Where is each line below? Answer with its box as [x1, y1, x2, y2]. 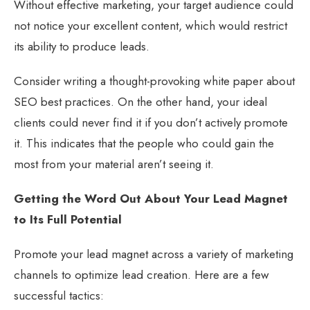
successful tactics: [14, 286, 104, 304]
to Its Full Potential [14, 210, 122, 228]
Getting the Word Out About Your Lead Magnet [14, 190, 288, 207]
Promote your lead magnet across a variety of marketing [14, 245, 293, 262]
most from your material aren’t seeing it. [14, 155, 214, 172]
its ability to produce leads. [14, 37, 149, 55]
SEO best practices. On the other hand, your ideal [14, 93, 267, 110]
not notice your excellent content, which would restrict [14, 17, 287, 34]
